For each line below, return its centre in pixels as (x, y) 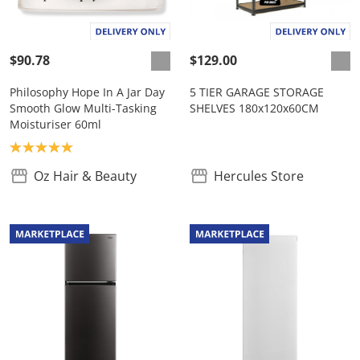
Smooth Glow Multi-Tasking (83, 108)
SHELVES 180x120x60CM (254, 108)
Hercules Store (259, 176)
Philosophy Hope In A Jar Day (87, 92)
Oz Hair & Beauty (85, 176)
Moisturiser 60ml (55, 125)
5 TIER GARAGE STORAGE (257, 92)
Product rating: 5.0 (65, 147)
